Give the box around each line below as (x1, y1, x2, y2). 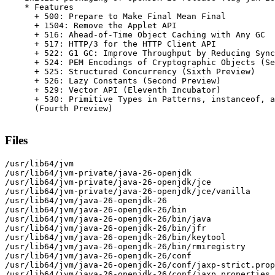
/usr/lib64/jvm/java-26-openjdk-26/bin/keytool (5, 232, 226, 242)
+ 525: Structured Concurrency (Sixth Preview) (5, 67, 255, 77)
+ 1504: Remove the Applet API (5, 21, 177, 31)
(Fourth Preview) (5, 104, 113, 114)
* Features (5, 2, 74, 12)
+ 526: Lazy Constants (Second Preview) (5, 76, 221, 86)
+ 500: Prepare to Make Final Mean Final (5, 12, 226, 21)
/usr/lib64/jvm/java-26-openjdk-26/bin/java (5, 214, 211, 223)
